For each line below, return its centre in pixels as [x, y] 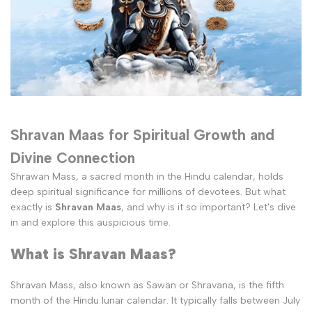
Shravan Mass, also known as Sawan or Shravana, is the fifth [147, 285]
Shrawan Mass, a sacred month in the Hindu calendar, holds [147, 176]
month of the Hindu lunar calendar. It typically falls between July [155, 300]
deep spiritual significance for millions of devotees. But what [148, 192]
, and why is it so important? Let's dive [209, 207]
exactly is [33, 207]
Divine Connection [73, 157]
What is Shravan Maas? [93, 254]
